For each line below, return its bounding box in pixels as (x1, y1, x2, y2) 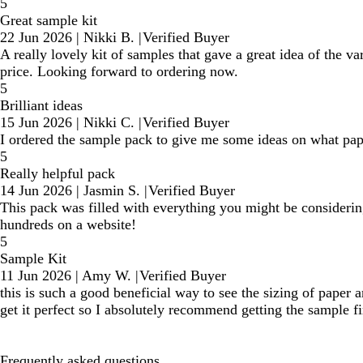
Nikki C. (83, 113, 135, 130)
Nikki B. (83, 28, 135, 45)
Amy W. (82, 267, 131, 284)
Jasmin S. (83, 181, 140, 199)
